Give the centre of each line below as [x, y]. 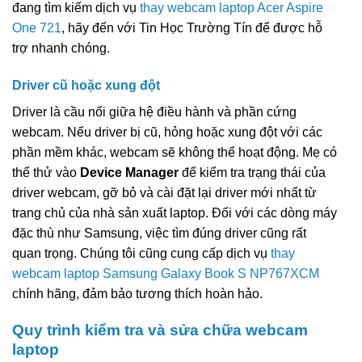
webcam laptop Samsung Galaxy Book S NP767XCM [166, 273]
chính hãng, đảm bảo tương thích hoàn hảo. [137, 293]
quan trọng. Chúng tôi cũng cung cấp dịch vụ [141, 253]
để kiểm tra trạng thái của [252, 172]
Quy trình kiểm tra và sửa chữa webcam [160, 330]
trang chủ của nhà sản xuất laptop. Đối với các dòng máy [175, 213]
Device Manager [129, 172]
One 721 [37, 27]
